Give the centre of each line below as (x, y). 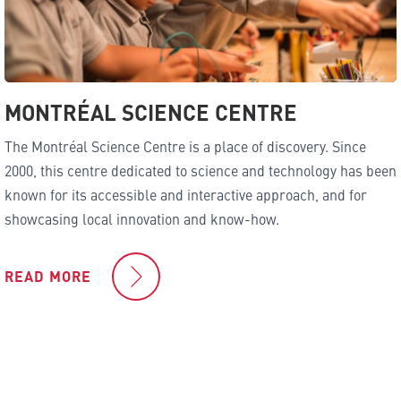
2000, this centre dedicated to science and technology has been (200, 170)
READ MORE (48, 276)
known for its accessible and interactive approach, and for (186, 194)
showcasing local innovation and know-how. (142, 218)
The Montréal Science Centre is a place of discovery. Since (185, 145)
